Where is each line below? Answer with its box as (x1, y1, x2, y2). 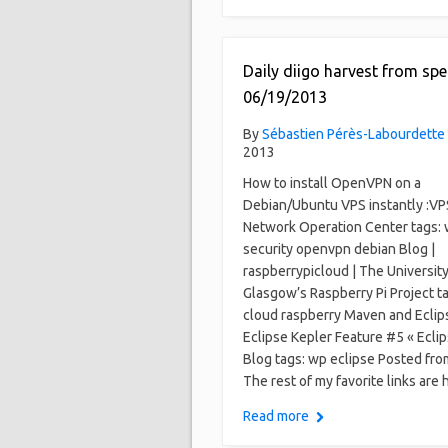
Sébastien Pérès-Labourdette (262, 126, 445, 142)
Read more (243, 408, 309, 424)
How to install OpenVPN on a (243, 175, 421, 191)
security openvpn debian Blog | (243, 241, 435, 257)
